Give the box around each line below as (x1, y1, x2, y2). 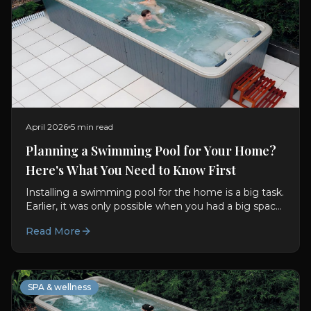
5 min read (71, 121, 113, 132)
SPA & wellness (28, 281, 91, 292)
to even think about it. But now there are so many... (26, 213, 275, 226)
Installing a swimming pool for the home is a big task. (26, 185, 284, 199)
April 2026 (26, 121, 68, 132)
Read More (26, 224, 81, 237)
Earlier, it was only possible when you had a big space (26, 199, 282, 212)
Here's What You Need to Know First (26, 161, 236, 178)
